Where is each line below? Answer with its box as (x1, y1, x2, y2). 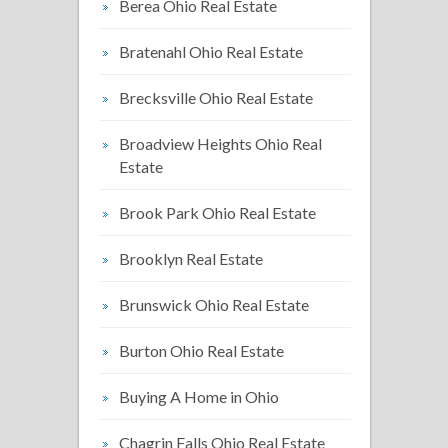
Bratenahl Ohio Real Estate (119, 42, 303, 61)
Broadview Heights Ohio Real (119, 134, 322, 153)
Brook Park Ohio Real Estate (119, 203, 316, 222)
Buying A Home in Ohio (119, 387, 279, 406)
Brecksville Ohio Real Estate (119, 88, 313, 107)
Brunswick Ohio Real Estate (119, 295, 309, 314)
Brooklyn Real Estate (119, 249, 263, 268)
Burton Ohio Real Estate (119, 341, 284, 360)
